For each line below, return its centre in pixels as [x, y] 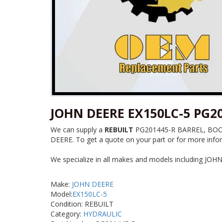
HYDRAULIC [103, 214]
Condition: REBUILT [82, 204]
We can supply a [78, 130]
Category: [67, 214]
